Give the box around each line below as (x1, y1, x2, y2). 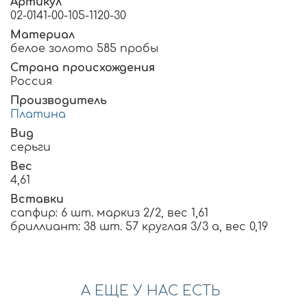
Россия (10, 75, 52, 88)
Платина (10, 108, 66, 121)
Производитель (10, 95, 107, 108)
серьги (10, 141, 51, 154)
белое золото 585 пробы (10, 42, 158, 56)
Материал (10, 29, 75, 42)
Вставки (10, 193, 64, 206)
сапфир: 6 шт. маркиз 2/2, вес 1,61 (10, 207, 208, 220)
